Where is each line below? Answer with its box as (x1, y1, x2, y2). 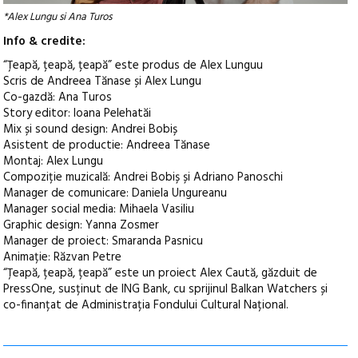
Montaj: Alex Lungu (3, 151, 104, 171)
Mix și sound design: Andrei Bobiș (3, 119, 178, 139)
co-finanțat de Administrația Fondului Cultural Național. (3, 295, 289, 315)
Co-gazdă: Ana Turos (3, 87, 113, 107)
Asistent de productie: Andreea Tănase (3, 135, 211, 155)
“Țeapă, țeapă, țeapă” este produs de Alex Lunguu (3, 55, 264, 75)
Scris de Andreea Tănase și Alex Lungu (3, 71, 202, 91)
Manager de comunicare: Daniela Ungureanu (3, 183, 228, 203)
